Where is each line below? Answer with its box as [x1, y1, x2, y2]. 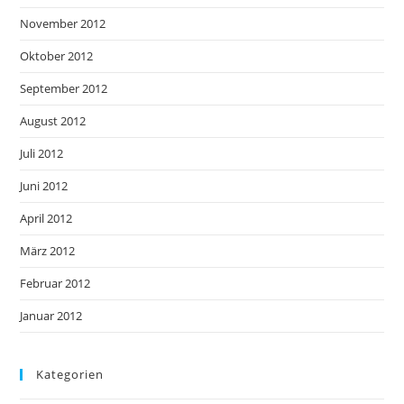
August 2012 [20, 113, 87, 129]
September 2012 [20, 80, 108, 96]
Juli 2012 [20, 145, 64, 161]
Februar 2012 [20, 275, 91, 291]
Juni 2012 [20, 178, 69, 194]
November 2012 [20, 15, 106, 32]
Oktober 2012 [20, 48, 94, 64]
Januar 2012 [20, 308, 83, 324]
